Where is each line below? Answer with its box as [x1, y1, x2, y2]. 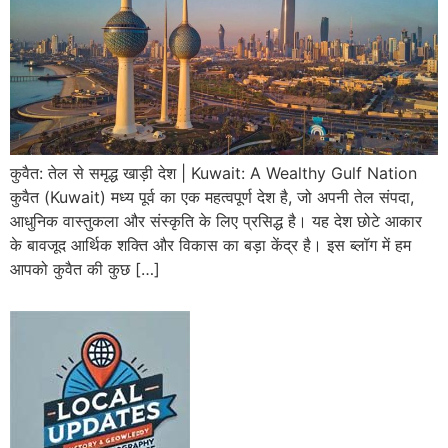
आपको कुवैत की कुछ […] [10, 258, 160, 279]
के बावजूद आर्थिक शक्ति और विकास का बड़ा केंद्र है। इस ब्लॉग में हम [10, 234, 411, 255]
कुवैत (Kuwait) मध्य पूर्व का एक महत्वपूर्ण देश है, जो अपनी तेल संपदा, [10, 186, 414, 207]
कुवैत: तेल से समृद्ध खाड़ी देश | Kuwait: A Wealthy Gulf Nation [10, 162, 417, 183]
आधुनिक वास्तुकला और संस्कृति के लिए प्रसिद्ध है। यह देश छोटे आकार [10, 210, 422, 231]
